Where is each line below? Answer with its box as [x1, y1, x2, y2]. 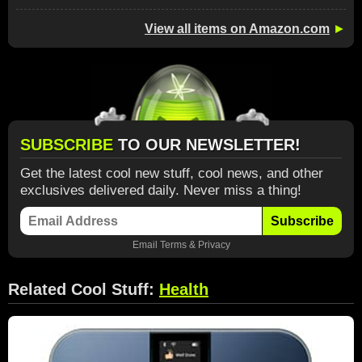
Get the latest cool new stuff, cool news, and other [20, 166, 323, 181]
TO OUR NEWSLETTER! [118, 136, 301, 154]
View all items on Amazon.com [145, 22, 330, 36]
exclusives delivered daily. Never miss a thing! [20, 183, 301, 198]
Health [159, 280, 208, 298]
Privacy [197, 239, 230, 250]
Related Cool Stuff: [8, 280, 159, 298]
